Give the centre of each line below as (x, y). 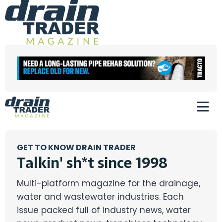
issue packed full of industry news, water (104, 210)
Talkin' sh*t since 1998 (92, 163)
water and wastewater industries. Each (100, 197)
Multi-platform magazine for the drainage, (109, 184)
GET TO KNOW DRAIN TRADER (76, 148)
